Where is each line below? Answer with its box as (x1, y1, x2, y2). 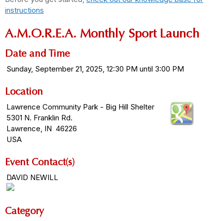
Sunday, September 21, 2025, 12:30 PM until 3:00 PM (6, 64, 184, 74)
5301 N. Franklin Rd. (6, 112, 73, 122)
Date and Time (5, 47, 70, 59)
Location (5, 85, 43, 97)
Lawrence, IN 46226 (6, 123, 77, 133)
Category (5, 205, 44, 217)
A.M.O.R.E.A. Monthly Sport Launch (5, 26, 199, 41)
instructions (5, 5, 44, 15)
